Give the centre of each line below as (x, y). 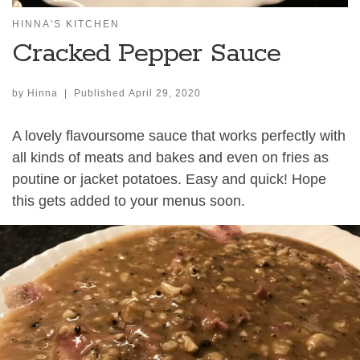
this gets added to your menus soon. (129, 200)
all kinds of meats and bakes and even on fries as (170, 157)
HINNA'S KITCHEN (66, 25)
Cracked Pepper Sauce (146, 54)
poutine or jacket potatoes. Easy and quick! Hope (169, 179)
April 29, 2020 (164, 93)
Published (101, 93)
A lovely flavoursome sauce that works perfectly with (179, 135)
